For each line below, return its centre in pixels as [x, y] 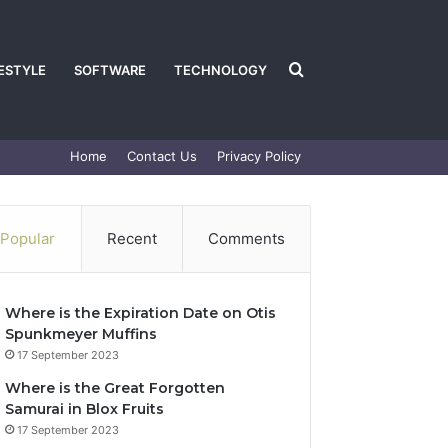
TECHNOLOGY [220, 70]
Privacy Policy [259, 156]
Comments [246, 238]
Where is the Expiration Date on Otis [141, 313]
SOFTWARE [110, 70]
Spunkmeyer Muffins [81, 334]
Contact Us [162, 156]
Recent [131, 238]
